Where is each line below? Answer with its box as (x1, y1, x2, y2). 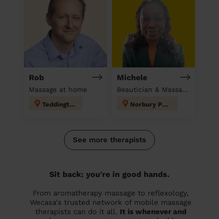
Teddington (69, 100, 75, 108)
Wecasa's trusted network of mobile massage (30, 197, 192, 207)
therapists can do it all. (35, 207, 120, 216)
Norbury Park (162, 100, 168, 108)
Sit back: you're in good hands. (49, 169, 170, 179)
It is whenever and (120, 207, 186, 216)
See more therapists (73, 135, 146, 144)
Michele (117, 72, 147, 82)
